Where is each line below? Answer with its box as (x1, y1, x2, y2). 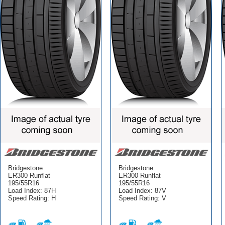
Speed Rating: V (118, 194, 166, 202)
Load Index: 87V (118, 186, 166, 194)
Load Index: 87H (8, 186, 56, 194)
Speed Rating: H (8, 194, 56, 202)
